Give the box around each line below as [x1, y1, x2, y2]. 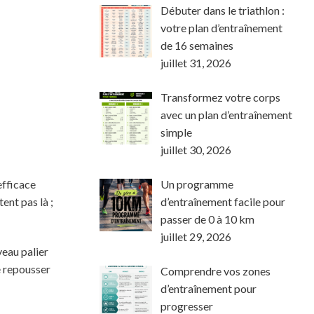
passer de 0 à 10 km [161, 212, 254, 226]
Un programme [161, 177, 233, 191]
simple [161, 125, 192, 139]
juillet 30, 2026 [161, 142, 231, 156]
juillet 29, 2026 [161, 229, 231, 243]
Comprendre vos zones [161, 264, 271, 278]
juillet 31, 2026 [161, 55, 231, 69]
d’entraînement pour [161, 281, 257, 295]
